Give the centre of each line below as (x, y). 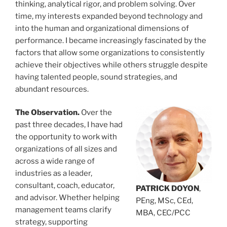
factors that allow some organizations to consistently (110, 52)
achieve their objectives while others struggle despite (111, 65)
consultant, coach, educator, (65, 185)
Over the (96, 112)
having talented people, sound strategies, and (96, 77)
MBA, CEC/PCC (163, 213)
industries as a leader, (54, 173)
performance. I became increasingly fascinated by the (111, 40)
